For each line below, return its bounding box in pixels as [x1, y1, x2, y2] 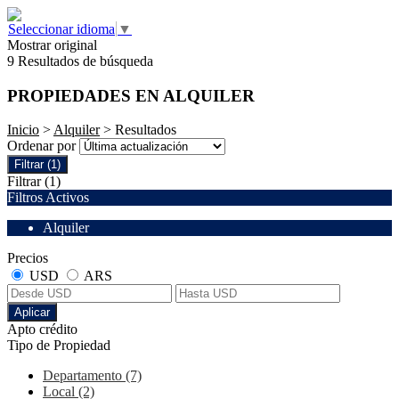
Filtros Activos [7, 190, 89, 206]
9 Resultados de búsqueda [7, 53, 153, 69]
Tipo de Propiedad [7, 338, 110, 354]
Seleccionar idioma [8, 21, 115, 37]
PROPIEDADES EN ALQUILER [7, 85, 255, 105]
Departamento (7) [43, 368, 142, 384]
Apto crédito [7, 322, 77, 338]
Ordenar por [7, 138, 79, 154]
